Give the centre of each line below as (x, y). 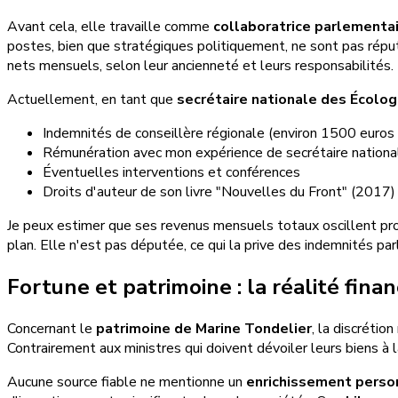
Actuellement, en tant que (92, 100)
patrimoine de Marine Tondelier (204, 329)
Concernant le (52, 329)
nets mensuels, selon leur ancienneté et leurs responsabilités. (200, 66)
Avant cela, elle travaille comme (110, 27)
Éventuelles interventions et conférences (171, 173)
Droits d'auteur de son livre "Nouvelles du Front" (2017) (219, 192)
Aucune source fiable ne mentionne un (127, 382)
